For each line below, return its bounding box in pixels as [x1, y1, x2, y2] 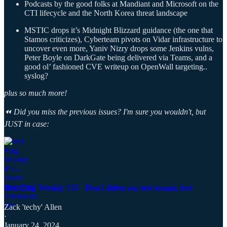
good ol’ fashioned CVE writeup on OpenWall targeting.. [24, 62, 207, 71]
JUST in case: [4, 119, 49, 128]
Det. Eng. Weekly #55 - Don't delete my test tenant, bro [4, 182, 192, 192]
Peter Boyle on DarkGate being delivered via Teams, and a [24, 53, 212, 62]
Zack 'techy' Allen [4, 203, 62, 212]
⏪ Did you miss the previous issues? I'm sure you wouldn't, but [4, 107, 206, 116]
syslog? [24, 71, 48, 80]
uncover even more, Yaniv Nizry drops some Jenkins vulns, [24, 44, 214, 53]
